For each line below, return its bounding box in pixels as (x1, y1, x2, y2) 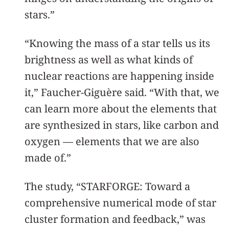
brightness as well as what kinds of (25, 53, 193, 66)
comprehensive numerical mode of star (25, 196, 216, 210)
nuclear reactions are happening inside (25, 69, 214, 83)
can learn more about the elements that (25, 102, 217, 116)
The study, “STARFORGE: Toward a (25, 179, 190, 193)
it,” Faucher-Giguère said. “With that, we (25, 85, 219, 99)
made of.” (25, 151, 71, 165)
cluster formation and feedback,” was (25, 212, 205, 226)
